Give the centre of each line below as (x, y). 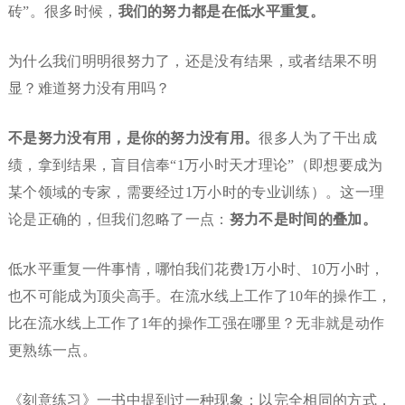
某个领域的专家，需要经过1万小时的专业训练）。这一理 (196, 193)
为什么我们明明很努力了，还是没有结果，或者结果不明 (192, 61)
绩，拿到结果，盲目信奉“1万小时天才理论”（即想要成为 (195, 165)
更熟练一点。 (52, 351)
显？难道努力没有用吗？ (89, 89)
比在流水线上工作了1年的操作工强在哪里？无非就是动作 (196, 324)
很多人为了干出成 (318, 138)
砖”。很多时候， (63, 12)
